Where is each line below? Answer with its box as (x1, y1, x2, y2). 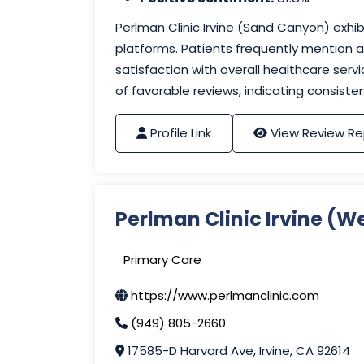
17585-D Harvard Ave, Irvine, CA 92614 (124, 342, 350, 360)
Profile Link (150, 124, 211, 142)
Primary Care (123, 251, 201, 269)
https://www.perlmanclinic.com (131, 287, 319, 305)
